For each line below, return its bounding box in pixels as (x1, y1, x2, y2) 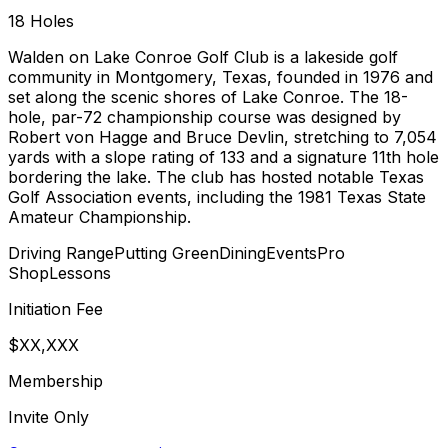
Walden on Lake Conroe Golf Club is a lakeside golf (8, 47, 398, 68)
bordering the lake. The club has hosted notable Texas (8, 167, 424, 188)
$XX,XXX (8, 335, 79, 356)
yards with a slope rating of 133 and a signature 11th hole (8, 147, 439, 168)
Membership (8, 371, 103, 392)
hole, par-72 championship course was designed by (8, 107, 401, 128)
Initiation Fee (8, 299, 103, 320)
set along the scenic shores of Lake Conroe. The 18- (8, 87, 408, 108)
